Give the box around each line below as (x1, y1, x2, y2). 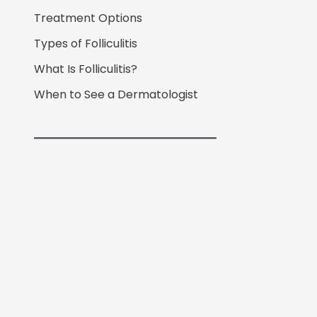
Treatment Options (34, 9, 142, 26)
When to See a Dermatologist (34, 86, 198, 103)
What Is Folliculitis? (34, 60, 137, 77)
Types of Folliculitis (34, 35, 137, 52)
